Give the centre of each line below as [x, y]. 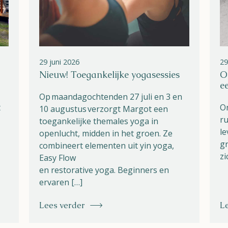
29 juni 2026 [59, 62]
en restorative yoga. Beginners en [104, 170]
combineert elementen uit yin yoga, [107, 146]
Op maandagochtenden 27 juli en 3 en [111, 97]
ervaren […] [61, 182]
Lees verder [62, 206]
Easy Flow [58, 158]
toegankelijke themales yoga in [99, 121]
